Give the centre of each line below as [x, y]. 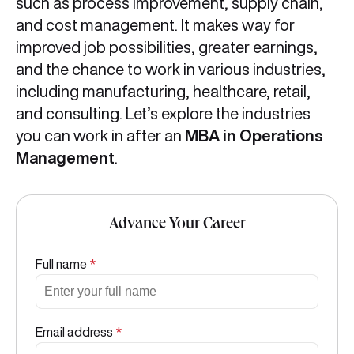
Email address [75, 332]
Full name [62, 264]
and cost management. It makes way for [155, 25]
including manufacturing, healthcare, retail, [163, 91]
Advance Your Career [177, 225]
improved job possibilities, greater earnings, [167, 47]
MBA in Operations [254, 136]
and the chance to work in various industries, [171, 69]
